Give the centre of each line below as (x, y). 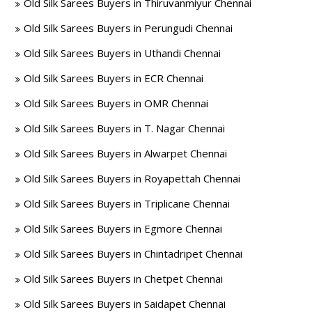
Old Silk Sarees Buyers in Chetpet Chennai (124, 279)
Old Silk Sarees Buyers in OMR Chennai (116, 103)
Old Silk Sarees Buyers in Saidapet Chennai (125, 304)
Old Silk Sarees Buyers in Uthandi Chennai (123, 53)
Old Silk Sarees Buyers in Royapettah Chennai (132, 178)
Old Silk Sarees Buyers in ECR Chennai (114, 78)
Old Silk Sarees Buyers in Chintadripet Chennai (133, 253)
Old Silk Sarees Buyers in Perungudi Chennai (128, 28)
